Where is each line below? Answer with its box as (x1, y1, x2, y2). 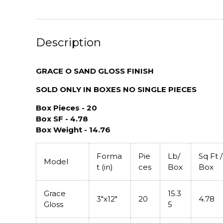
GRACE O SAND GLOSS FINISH (36, 66, 154, 76)
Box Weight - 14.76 (36, 124, 111, 134)
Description (36, 35, 101, 49)
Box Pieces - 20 (36, 103, 97, 112)
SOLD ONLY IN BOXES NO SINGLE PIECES (36, 84, 197, 94)
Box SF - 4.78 (36, 113, 88, 123)
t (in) (97, 162, 113, 172)
